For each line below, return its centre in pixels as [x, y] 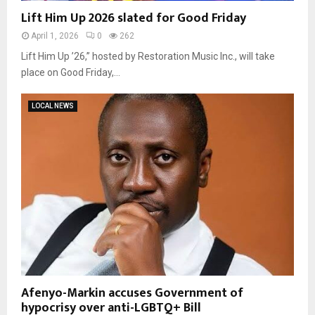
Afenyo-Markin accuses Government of [132, 293]
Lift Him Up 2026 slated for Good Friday [134, 19]
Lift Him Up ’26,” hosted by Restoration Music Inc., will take [148, 57]
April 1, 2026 [55, 36]
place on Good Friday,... [71, 73]
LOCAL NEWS [53, 106]
